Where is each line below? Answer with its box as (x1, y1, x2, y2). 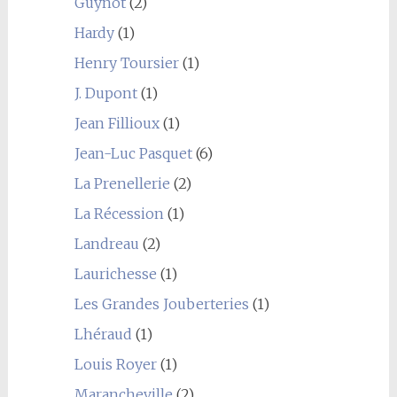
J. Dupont (74, 84, 137, 102)
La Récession (74, 205, 164, 222)
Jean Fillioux (74, 114, 160, 132)
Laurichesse (74, 265, 157, 283)
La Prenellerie (74, 175, 170, 192)
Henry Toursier (74, 54, 179, 72)
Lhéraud (74, 325, 132, 343)
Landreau (74, 235, 139, 253)
